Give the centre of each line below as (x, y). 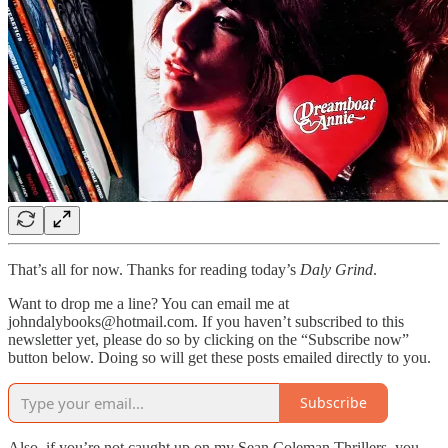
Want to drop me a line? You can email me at (148, 303)
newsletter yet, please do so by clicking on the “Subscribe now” (208, 339)
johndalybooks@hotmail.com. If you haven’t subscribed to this (206, 321)
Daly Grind (336, 269)
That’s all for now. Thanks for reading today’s (154, 269)
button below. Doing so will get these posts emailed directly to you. (219, 357)
